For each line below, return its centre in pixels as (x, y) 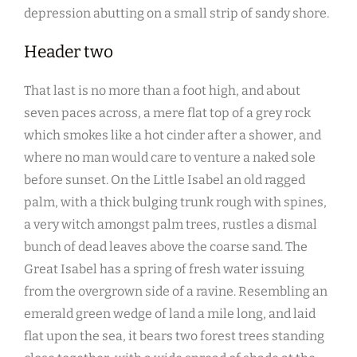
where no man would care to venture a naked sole (170, 158)
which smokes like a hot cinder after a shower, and (173, 135)
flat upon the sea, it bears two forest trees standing (174, 336)
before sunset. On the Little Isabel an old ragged (165, 180)
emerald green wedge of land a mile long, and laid (170, 314)
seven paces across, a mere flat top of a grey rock (167, 113)
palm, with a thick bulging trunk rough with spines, (175, 202)
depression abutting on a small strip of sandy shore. (177, 14)
